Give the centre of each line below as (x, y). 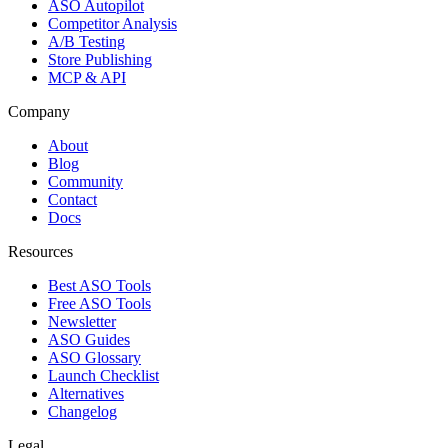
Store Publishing (100, 59)
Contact (72, 199)
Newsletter (82, 321)
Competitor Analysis (112, 23)
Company (39, 111)
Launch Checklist (103, 375)
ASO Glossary (94, 357)
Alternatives (86, 393)
